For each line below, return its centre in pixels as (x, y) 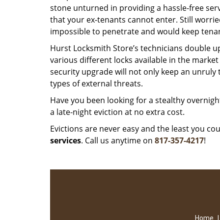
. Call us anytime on (118, 140)
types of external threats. (96, 83)
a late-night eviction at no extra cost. (117, 112)
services (66, 140)
